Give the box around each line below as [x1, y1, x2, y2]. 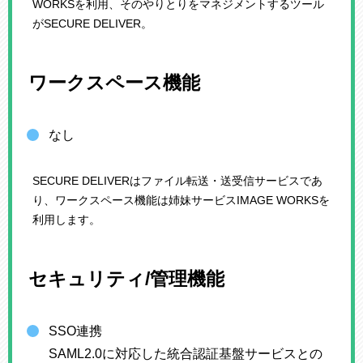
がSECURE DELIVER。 [32, 16, 152, 30]
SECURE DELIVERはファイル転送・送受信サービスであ [32, 173, 322, 187]
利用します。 [32, 212, 100, 226]
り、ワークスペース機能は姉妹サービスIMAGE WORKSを [32, 193, 330, 207]
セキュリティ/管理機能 [28, 267, 224, 289]
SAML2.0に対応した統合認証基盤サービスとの [49, 346, 322, 361]
